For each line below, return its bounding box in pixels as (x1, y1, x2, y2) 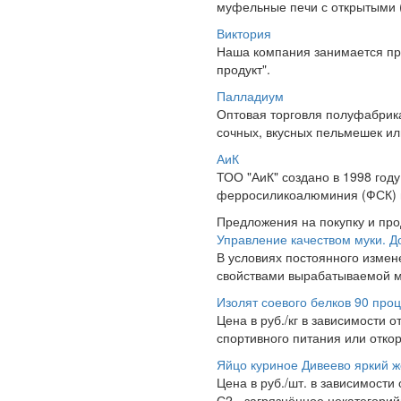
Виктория (217, 24, 271, 42)
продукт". (217, 60, 270, 78)
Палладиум (217, 87, 284, 105)
